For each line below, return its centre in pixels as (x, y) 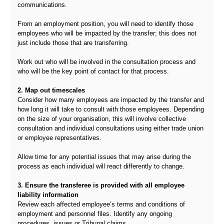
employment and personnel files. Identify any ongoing (95, 214)
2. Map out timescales (51, 90)
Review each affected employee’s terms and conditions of (101, 204)
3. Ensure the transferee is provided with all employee (101, 185)
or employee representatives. (59, 138)
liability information (48, 195)
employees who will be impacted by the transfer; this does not (107, 33)
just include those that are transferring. (74, 43)
